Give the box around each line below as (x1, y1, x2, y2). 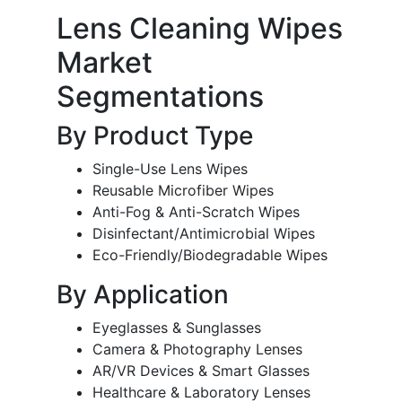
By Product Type (57, 120, 253, 152)
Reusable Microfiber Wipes (92, 181, 274, 200)
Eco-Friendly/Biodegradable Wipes (92, 246, 328, 265)
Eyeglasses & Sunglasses (92, 319, 261, 337)
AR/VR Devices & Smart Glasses (92, 362, 310, 380)
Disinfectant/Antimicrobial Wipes (92, 224, 315, 243)
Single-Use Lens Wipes (92, 160, 248, 179)
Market (57, 45, 153, 81)
